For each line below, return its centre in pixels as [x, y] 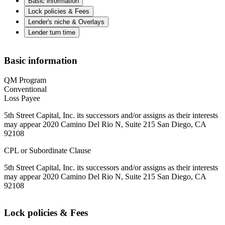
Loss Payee [22, 98]
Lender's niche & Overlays [66, 22]
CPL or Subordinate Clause [47, 150]
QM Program [25, 80]
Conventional [25, 89]
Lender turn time [52, 33]
